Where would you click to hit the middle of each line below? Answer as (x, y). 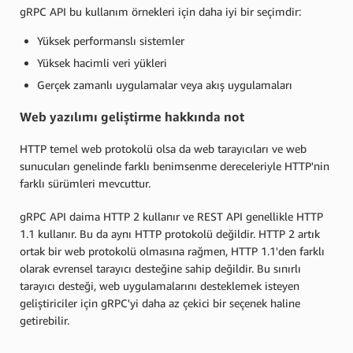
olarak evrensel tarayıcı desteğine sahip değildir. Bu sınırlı (160, 268)
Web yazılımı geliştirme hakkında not (132, 117)
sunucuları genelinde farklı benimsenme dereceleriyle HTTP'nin (175, 165)
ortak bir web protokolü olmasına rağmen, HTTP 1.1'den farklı (172, 251)
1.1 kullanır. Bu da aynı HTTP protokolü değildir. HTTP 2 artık (170, 233)
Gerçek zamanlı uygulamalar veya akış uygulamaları (165, 84)
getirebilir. (45, 320)
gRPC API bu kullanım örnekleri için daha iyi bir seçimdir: (160, 11)
